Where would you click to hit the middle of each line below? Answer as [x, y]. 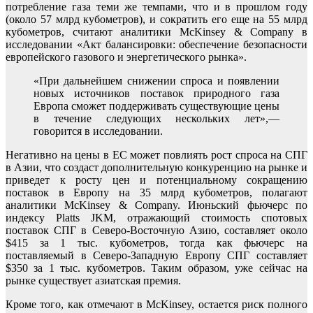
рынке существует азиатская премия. [93, 280]
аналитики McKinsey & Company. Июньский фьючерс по [156, 205]
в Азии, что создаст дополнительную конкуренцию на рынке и [156, 167]
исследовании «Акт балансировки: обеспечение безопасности [156, 44]
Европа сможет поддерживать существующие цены [156, 105]
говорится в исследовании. [98, 131]
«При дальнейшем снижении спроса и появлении [156, 80]
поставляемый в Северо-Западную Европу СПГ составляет [156, 255]
